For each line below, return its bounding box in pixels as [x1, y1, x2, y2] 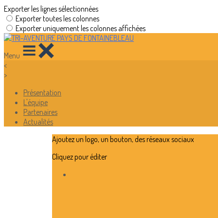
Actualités [23, 117, 53, 127]
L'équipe [23, 97, 48, 107]
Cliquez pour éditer [52, 152, 107, 162]
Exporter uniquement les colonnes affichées [16, 23, 145, 33]
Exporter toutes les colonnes [16, 14, 99, 23]
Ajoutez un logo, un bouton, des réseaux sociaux [52, 134, 194, 144]
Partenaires [23, 107, 57, 117]
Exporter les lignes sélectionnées [4, 4, 98, 14]
